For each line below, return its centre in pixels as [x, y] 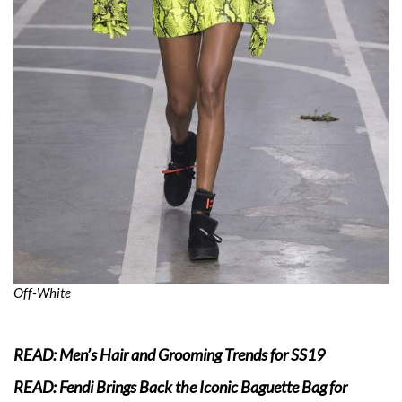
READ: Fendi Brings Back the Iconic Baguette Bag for [180, 386]
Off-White [42, 292]
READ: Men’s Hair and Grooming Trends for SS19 [169, 354]
